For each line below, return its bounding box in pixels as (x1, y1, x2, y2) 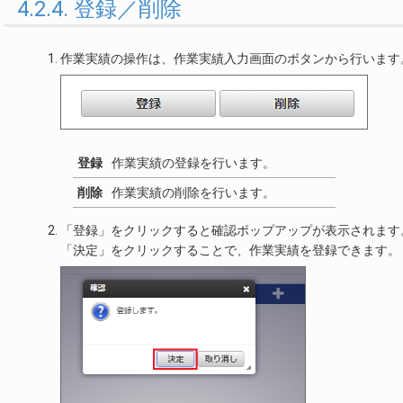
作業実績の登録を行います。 (112, 156, 275, 171)
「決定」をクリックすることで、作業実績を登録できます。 (60, 243, 400, 258)
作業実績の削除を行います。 (112, 185, 275, 201)
